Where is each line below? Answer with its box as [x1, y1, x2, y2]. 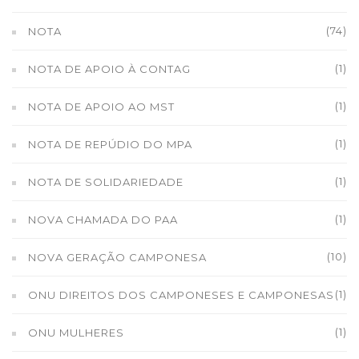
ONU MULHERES [28, 326, 124, 339]
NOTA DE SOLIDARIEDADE [28, 175, 184, 188]
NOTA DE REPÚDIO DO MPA [28, 138, 192, 151]
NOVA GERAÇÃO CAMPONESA [28, 251, 207, 264]
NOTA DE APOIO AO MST [28, 100, 175, 113]
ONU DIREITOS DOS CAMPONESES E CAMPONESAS [28, 288, 334, 301]
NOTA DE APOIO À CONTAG [28, 63, 191, 75]
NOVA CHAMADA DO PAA [28, 213, 178, 226]
